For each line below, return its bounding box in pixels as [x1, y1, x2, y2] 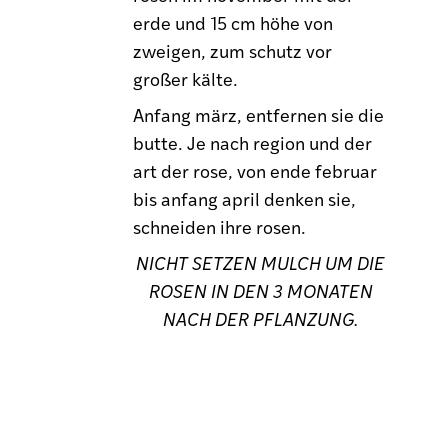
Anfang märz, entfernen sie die [133, 101, 385, 127]
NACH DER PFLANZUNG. [162, 305, 359, 331]
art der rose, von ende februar [133, 157, 378, 183]
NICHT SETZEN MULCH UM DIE [136, 249, 386, 275]
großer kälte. [133, 65, 239, 91]
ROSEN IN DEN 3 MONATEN [148, 277, 373, 303]
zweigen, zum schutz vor [133, 37, 333, 63]
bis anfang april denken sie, [133, 185, 357, 211]
